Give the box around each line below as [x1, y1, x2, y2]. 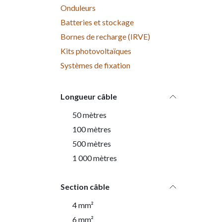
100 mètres [72, 124, 111, 134]
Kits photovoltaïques [60, 46, 131, 55]
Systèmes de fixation [60, 60, 130, 70]
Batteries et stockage [60, 17, 134, 27]
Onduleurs [60, 3, 96, 12]
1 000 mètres [72, 153, 117, 163]
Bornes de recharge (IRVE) [60, 32, 150, 41]
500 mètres [72, 139, 111, 148]
